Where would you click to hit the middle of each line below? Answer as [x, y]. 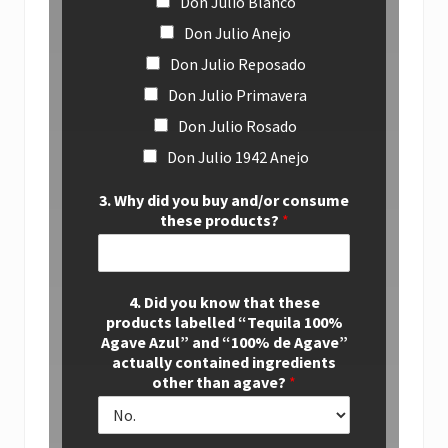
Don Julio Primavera [237, 94]
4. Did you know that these [224, 301]
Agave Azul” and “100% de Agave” [224, 341]
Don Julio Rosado [237, 125]
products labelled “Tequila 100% [224, 321]
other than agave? [220, 381]
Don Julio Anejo [237, 32]
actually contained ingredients [224, 361]
